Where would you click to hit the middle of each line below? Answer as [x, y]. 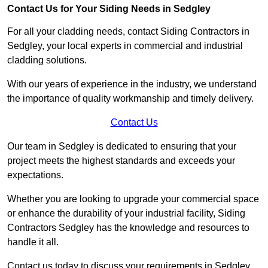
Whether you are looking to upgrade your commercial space [133, 199]
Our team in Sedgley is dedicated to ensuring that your [122, 147]
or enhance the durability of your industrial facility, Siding [126, 214]
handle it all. [34, 242]
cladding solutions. [48, 60]
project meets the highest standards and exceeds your [121, 161]
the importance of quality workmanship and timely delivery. [132, 99]
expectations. [36, 175]
